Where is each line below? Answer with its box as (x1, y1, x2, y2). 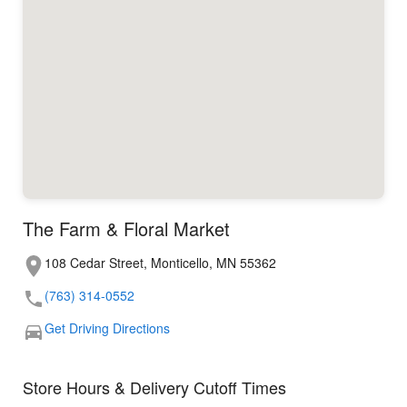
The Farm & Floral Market (23, 215, 230, 243)
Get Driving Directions (45, 319, 170, 338)
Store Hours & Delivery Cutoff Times (23, 375, 286, 400)
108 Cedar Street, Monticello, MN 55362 (45, 253, 276, 273)
